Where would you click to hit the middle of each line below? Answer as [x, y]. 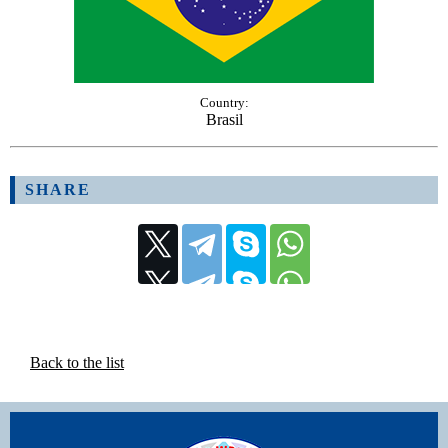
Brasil [224, 119]
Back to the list [77, 362]
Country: [224, 102]
